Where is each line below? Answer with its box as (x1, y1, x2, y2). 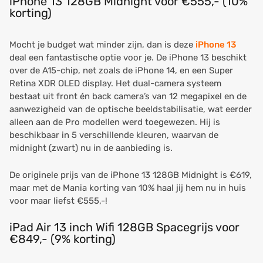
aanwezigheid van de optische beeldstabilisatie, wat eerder (9, 104, 252, 114)
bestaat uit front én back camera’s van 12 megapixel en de (9, 91, 247, 102)
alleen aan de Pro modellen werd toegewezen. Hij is (9, 117, 220, 127)
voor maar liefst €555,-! (9, 195, 107, 206)
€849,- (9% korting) (9, 232, 116, 246)
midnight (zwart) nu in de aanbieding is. (9, 143, 173, 153)
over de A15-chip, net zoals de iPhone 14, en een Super (9, 65, 233, 76)
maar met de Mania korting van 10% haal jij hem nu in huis (9, 183, 246, 193)
